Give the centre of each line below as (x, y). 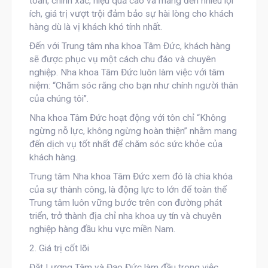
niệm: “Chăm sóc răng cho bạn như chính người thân (133, 86)
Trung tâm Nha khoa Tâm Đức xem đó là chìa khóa (131, 176)
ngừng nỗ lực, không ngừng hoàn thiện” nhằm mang (133, 131)
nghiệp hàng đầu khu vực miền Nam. (102, 229)
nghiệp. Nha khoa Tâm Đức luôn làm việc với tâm (127, 72)
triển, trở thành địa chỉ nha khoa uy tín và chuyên (125, 216)
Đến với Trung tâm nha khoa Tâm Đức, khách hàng (130, 46)
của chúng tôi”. (59, 99)
